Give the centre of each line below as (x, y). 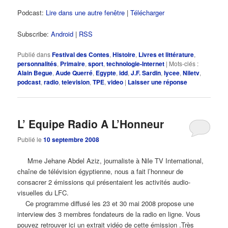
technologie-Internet (136, 63)
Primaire (73, 63)
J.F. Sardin (146, 73)
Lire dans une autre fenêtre (85, 12)
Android (62, 34)
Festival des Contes (81, 54)
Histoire (124, 54)
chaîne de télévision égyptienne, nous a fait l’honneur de (101, 171)
